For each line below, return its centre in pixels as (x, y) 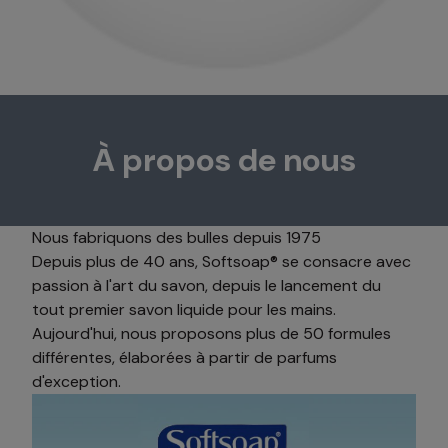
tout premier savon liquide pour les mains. (184, 309)
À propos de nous (224, 159)
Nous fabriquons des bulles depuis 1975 (176, 237)
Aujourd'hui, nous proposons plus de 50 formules (211, 333)
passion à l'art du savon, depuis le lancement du (206, 285)
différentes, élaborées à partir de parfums (184, 357)
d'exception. (76, 381)
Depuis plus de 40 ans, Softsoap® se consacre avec (221, 261)
